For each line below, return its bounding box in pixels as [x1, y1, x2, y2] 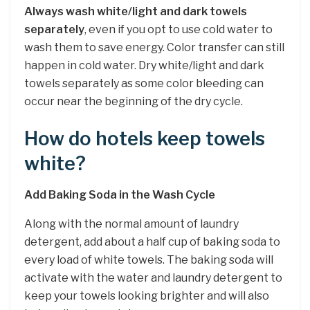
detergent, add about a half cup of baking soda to [24, 235, 280, 248]
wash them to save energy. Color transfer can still [24, 41, 284, 55]
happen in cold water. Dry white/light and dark [24, 59, 264, 73]
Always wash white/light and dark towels [24, 5, 247, 19]
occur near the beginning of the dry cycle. [24, 95, 243, 109]
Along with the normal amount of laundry [24, 217, 239, 230]
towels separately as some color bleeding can [24, 77, 264, 91]
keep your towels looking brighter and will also [24, 289, 269, 302]
